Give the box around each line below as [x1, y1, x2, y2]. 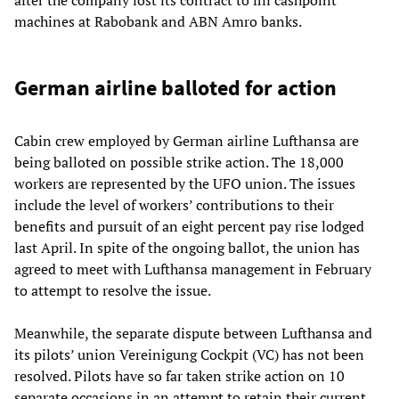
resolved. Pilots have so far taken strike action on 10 [14, 365, 345, 386]
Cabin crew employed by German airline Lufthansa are [14, 130, 359, 151]
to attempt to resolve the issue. [14, 280, 211, 300]
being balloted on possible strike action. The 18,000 [14, 151, 344, 172]
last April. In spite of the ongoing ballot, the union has [14, 237, 360, 257]
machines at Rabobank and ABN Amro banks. [14, 11, 302, 31]
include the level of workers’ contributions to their [14, 194, 334, 215]
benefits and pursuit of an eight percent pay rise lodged [14, 216, 364, 236]
